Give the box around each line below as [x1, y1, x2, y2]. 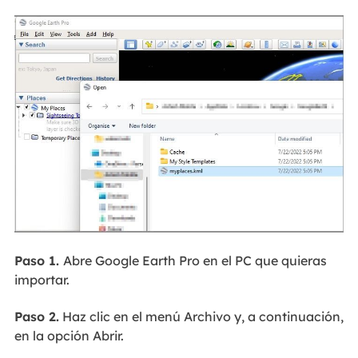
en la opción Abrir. [14, 328, 124, 344]
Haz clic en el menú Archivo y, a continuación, [58, 308, 344, 325]
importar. [14, 271, 70, 288]
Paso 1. [14, 252, 63, 268]
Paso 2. [14, 308, 59, 325]
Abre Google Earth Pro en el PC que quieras [62, 252, 327, 268]
